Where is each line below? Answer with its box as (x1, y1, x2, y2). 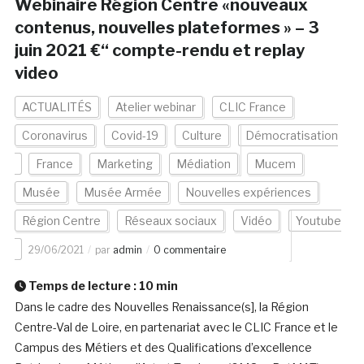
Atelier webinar (115, 100, 196, 115)
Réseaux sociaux (123, 214, 217, 228)
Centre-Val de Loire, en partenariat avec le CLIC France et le (14, 320, 338, 335)
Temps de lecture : (25, 279, 139, 293)
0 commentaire (153, 244, 226, 257)
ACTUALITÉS (21, 100, 92, 115)
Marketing (96, 157, 153, 171)
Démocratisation (245, 128, 338, 143)
